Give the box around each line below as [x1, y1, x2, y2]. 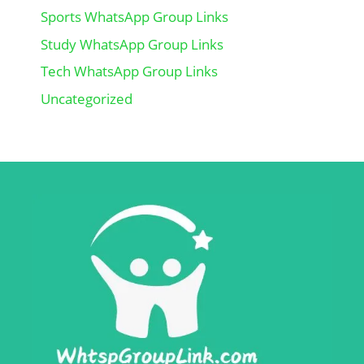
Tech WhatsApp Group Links [41, 62, 218, 81]
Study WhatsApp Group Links [41, 34, 223, 54]
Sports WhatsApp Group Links [41, 7, 228, 27]
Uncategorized [41, 89, 132, 108]
